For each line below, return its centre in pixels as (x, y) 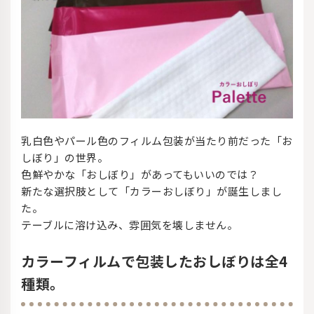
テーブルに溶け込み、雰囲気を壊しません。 (129, 225)
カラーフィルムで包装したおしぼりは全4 (155, 261)
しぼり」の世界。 (64, 158)
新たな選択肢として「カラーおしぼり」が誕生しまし (151, 191)
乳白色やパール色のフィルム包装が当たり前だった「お (157, 141)
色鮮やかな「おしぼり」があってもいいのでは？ (140, 175)
